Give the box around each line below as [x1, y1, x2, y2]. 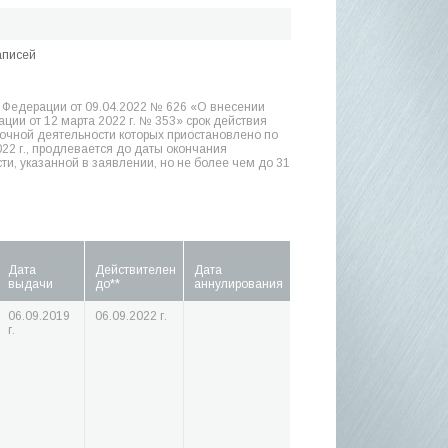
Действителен [95, 263, 176, 277]
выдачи [8, 277, 53, 291]
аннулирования [194, 277, 283, 291]
